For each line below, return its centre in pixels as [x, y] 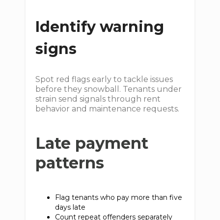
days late [72, 207]
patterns [70, 163]
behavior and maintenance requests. [108, 109]
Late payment [92, 143]
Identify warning [100, 27]
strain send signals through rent [98, 99]
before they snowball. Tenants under [109, 89]
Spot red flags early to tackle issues [104, 79]
